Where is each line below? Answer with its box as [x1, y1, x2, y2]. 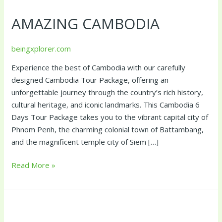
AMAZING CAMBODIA [11, 13, 160, 34]
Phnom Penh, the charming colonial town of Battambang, [11, 124, 204, 134]
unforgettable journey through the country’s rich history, [11, 87, 204, 97]
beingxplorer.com [11, 43, 71, 54]
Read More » [11, 160, 56, 170]
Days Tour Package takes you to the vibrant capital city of [11, 111, 209, 122]
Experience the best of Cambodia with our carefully [11, 62, 186, 72]
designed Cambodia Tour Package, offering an [11, 74, 169, 85]
